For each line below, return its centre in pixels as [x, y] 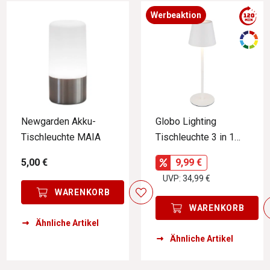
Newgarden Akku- [58, 122]
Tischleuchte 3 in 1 [195, 137]
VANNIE [172, 153]
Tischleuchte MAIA [61, 137]
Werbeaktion [176, 15]
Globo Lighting [186, 122]
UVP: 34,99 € [187, 179]
